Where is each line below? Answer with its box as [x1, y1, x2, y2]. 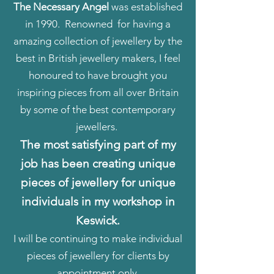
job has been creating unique [20, 157, 176, 171]
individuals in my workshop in [21, 194, 175, 209]
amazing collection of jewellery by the [13, 35, 182, 47]
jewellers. [76, 120, 120, 133]
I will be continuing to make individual [13, 232, 182, 245]
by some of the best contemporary [20, 103, 176, 116]
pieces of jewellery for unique [20, 176, 176, 190]
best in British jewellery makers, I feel [15, 52, 180, 64]
